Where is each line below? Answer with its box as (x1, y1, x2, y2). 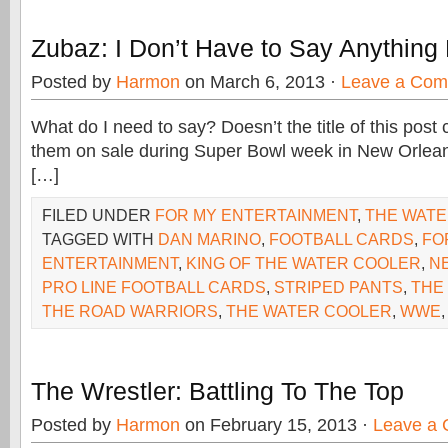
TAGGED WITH (42, 230, 158, 248)
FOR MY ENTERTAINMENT (155, 206, 357, 224)
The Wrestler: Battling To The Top (31, 377, 404, 405)
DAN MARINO (158, 230, 261, 248)
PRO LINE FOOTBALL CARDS (42, 278, 266, 296)
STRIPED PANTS (274, 278, 403, 296)
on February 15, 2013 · (180, 415, 373, 435)
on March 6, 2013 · (180, 72, 341, 92)
